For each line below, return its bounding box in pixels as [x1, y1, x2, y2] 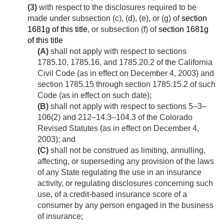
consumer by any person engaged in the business [37, 201, 213, 210]
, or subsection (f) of [87, 25, 158, 34]
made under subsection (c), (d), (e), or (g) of [27, 14, 181, 23]
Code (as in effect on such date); [37, 91, 151, 100]
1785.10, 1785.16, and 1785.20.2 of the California [37, 58, 212, 67]
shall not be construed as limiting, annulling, [48, 146, 205, 155]
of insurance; [37, 212, 83, 221]
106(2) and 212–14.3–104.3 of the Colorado [37, 113, 192, 122]
